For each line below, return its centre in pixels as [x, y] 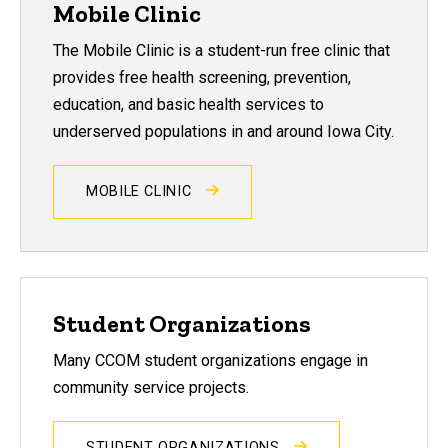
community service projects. [151, 387]
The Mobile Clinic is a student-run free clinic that [221, 50]
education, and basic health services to [188, 104]
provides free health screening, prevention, [202, 77]
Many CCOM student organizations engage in [210, 360]
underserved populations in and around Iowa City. [223, 131]
